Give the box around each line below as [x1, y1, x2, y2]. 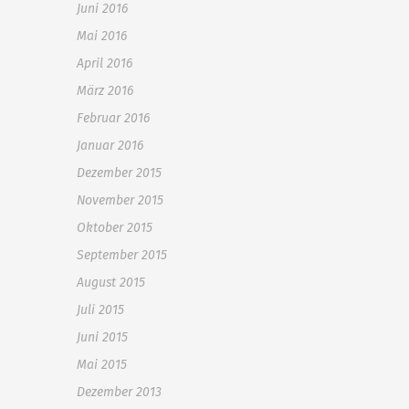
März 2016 [77, 83, 133, 99]
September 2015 [77, 247, 167, 263]
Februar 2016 [77, 110, 150, 126]
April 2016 [77, 56, 132, 71]
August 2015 [77, 275, 145, 290]
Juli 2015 [77, 302, 124, 318]
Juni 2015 [77, 330, 128, 345]
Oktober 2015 [77, 220, 152, 236]
